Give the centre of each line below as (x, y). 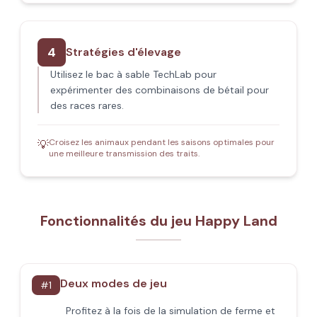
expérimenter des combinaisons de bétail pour (160, 90)
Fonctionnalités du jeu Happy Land (158, 221)
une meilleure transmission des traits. (124, 154)
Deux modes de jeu (114, 283)
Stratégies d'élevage (123, 52)
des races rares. (87, 105)
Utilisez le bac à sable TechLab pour (133, 74)
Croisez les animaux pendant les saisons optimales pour (162, 142)
